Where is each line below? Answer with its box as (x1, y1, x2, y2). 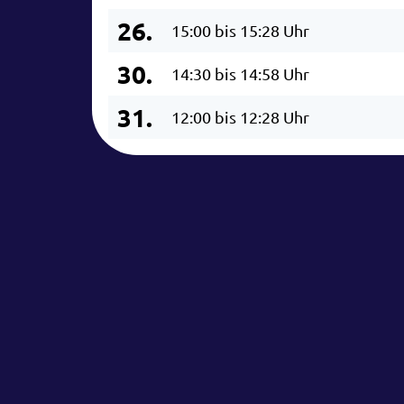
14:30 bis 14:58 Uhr (171, 63, 309, 83)
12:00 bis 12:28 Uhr (171, 106, 309, 126)
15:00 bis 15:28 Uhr (171, 20, 309, 40)
